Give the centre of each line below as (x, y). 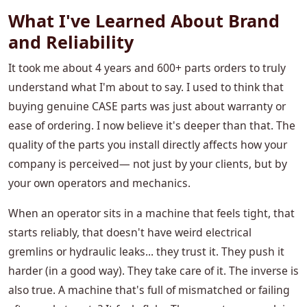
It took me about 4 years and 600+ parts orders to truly (147, 68)
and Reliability (71, 42)
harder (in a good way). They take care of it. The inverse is (153, 271)
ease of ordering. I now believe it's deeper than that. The (152, 126)
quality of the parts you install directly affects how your (148, 145)
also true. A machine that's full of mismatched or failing (149, 290)
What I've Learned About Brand (144, 21)
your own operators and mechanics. (99, 183)
